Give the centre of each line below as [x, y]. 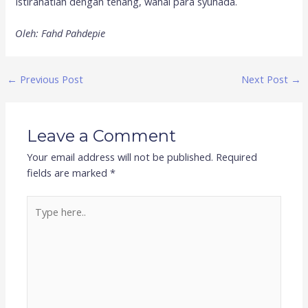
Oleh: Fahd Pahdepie [60, 33]
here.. [39, 218]
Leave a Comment [102, 135]
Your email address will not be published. [120, 156]
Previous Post [50, 79]
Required [237, 156]
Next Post [266, 79]
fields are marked [69, 172]
